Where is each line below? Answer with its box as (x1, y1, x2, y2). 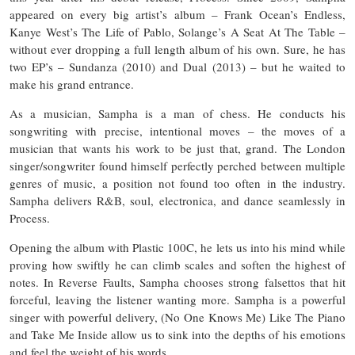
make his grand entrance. (10, 76, 134, 93)
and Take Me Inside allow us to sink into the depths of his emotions (10, 326, 345, 343)
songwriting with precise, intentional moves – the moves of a (10, 123, 345, 139)
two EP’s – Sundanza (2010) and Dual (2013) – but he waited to (10, 59, 345, 75)
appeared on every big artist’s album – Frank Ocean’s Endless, (10, 6, 345, 23)
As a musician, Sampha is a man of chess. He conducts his (10, 105, 345, 122)
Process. (10, 210, 50, 227)
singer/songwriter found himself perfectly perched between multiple (10, 158, 345, 174)
